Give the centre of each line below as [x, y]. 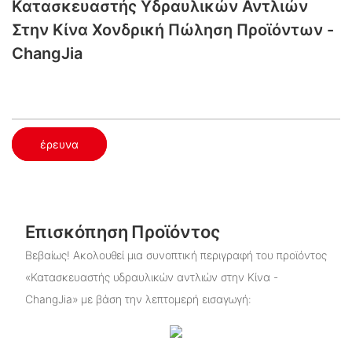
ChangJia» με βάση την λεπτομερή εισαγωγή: [138, 299]
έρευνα [59, 144]
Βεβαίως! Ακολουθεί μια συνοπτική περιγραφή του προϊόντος [176, 255]
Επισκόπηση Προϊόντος [122, 231]
